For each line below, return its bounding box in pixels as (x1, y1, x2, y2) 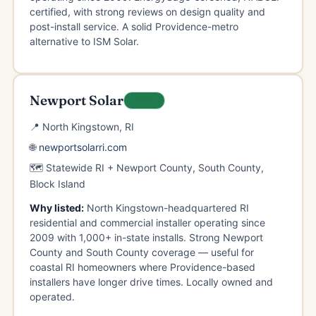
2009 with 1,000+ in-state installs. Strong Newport (29, 231, 263, 243)
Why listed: (29, 201, 84, 214)
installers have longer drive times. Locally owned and (29, 275, 273, 288)
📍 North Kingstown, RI (29, 120, 134, 133)
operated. (29, 290, 75, 303)
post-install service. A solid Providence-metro (29, 20, 238, 32)
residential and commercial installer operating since (29, 216, 265, 229)
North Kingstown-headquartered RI (83, 201, 249, 214)
